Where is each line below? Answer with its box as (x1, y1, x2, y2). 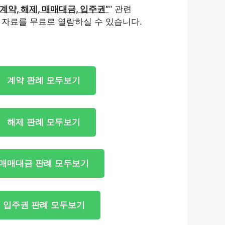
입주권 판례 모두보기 (3, 200, 85, 210)
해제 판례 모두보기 (7, 117, 81, 127)
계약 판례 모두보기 (7, 76, 81, 86)
